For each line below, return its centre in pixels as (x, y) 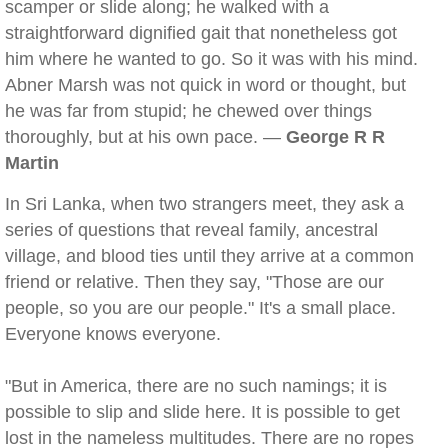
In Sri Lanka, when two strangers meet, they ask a (204, 204)
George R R (335, 137)
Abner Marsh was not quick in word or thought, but (205, 85)
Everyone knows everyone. (113, 334)
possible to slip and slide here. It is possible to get (202, 412)
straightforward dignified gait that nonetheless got (201, 33)
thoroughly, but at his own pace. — (145, 137)
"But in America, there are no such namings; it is (196, 386)
